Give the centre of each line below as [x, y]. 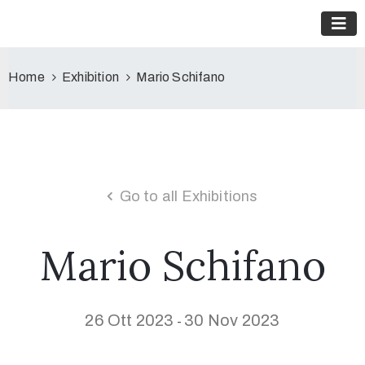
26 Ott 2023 [130, 320]
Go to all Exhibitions [189, 196]
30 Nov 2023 [232, 320]
